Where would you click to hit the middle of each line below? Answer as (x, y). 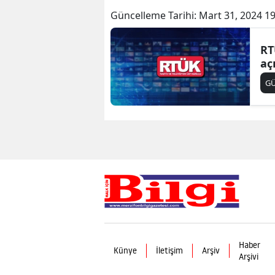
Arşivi (249, 256)
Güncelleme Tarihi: (155, 15)
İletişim (169, 251)
